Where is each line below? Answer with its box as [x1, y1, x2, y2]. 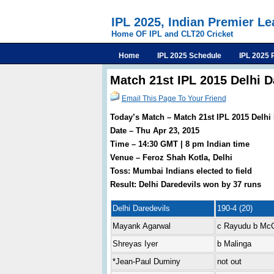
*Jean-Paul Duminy [112, 257, 180, 266]
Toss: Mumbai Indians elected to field [109, 166, 252, 176]
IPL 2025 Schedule [157, 51, 221, 60]
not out [217, 257, 242, 266]
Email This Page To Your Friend [121, 94, 226, 103]
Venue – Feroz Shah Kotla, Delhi [109, 153, 232, 162]
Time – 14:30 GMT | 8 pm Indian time [109, 139, 250, 149]
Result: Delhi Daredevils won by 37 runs [109, 180, 261, 189]
